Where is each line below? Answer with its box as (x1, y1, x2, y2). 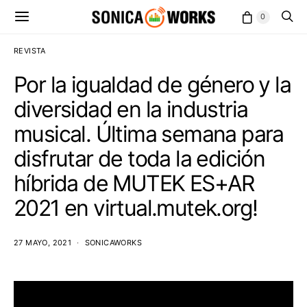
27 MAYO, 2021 (14, 238, 72, 247)
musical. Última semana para (14, 121, 284, 147)
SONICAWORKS (84, 238, 143, 247)
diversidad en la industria (14, 96, 248, 123)
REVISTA (14, 46, 46, 56)
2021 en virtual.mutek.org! (14, 195, 258, 221)
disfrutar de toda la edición (14, 145, 265, 172)
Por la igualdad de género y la (14, 71, 291, 98)
